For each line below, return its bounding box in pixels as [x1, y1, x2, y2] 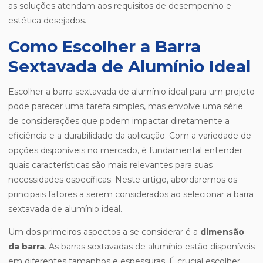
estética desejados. [8, 15, 86, 26]
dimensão [200, 227, 244, 238]
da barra [8, 241, 45, 252]
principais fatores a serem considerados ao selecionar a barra [8, 189, 254, 200]
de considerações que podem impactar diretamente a [8, 116, 230, 127]
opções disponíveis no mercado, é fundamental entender [8, 145, 242, 156]
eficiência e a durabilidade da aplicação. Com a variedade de [8, 130, 251, 141]
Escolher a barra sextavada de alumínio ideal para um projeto [8, 86, 255, 97]
